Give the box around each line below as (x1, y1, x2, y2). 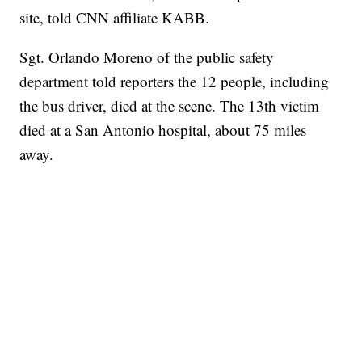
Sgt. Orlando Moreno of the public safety (19, 47, 275, 68)
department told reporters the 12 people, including (19, 71, 330, 92)
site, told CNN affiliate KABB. (19, 7, 210, 28)
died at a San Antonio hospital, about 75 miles (19, 120, 307, 141)
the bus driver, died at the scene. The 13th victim (19, 95, 320, 116)
